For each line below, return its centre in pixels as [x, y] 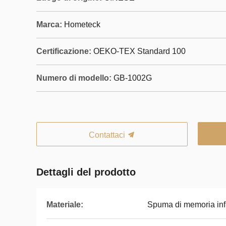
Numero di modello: [74, 78]
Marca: [49, 24]
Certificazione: [64, 51]
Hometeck [82, 24]
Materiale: [65, 205]
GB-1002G [133, 78]
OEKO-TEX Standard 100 [139, 51]
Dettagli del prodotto [86, 172]
